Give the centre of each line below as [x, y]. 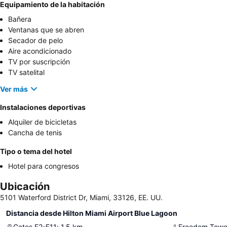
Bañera [20, 19]
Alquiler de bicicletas [42, 122]
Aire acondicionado [40, 51]
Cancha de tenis [35, 133]
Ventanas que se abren [46, 30]
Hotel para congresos [44, 166]
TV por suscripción [39, 62]
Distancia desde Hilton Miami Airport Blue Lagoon [92, 213]
